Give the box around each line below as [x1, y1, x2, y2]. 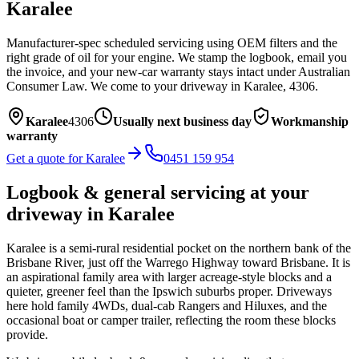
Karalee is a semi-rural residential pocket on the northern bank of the [6, 240, 351, 255]
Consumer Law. [6, 79, 87, 93]
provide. [6, 327, 48, 341]
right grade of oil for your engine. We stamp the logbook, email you [6, 50, 347, 64]
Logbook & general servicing [6, 181, 245, 203]
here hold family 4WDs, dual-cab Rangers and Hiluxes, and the [6, 298, 327, 313]
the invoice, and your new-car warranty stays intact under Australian [6, 64, 350, 79]
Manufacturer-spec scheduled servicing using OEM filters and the [6, 35, 337, 50]
